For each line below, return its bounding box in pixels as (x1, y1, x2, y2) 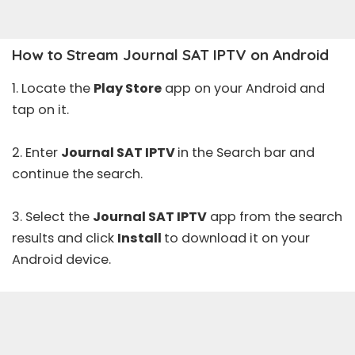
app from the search (207, 207, 342, 226)
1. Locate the (12, 78, 94, 97)
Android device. (12, 250, 111, 269)
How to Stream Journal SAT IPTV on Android (12, 44, 329, 64)
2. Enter (12, 143, 61, 162)
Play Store (94, 78, 162, 97)
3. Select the (12, 207, 93, 226)
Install (117, 228, 164, 247)
